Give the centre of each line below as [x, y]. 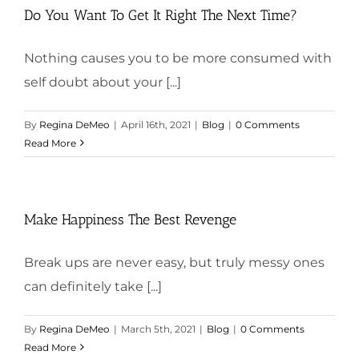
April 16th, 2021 [156, 124]
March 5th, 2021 [158, 329]
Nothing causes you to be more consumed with [178, 58]
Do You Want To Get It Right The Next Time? [161, 15]
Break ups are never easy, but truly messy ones [174, 262]
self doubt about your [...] [103, 82]
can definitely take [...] [93, 286]
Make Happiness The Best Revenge [130, 219]
